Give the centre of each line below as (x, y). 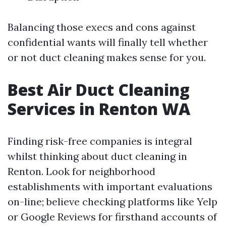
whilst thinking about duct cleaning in (97, 156)
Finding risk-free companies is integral (100, 141)
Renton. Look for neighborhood (81, 171)
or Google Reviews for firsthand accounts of (112, 216)
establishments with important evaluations (110, 186)
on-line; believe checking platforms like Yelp (112, 201)
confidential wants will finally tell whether (108, 42)
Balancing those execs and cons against (102, 27)
